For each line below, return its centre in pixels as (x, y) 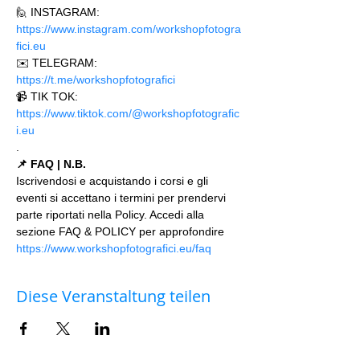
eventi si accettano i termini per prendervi (123, 198)
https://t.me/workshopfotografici (97, 80)
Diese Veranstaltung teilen (113, 296)
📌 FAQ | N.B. (51, 164)
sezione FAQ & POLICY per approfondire (122, 231)
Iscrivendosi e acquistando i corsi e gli (114, 181)
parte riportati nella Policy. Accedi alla (112, 215)
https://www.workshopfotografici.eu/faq (114, 248)
